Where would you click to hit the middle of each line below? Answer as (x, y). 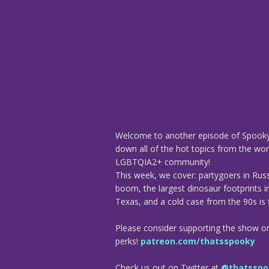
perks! (128, 241)
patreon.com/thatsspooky (198, 241)
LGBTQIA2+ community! (163, 162)
